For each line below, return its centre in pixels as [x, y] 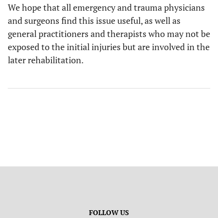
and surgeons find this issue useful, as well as [94, 20]
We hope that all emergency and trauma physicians [106, 7]
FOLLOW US [109, 212]
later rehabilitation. [46, 60]
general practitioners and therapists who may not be [109, 34]
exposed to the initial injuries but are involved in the [109, 47]
